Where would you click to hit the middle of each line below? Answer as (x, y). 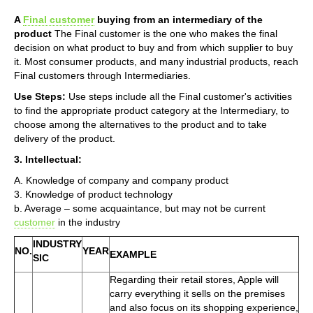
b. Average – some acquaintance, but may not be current (140, 208)
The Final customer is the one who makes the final (165, 33)
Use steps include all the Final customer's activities (179, 96)
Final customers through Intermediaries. (102, 75)
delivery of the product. (65, 138)
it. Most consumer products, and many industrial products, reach (156, 61)
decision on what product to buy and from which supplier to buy (153, 47)
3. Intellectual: (48, 159)
